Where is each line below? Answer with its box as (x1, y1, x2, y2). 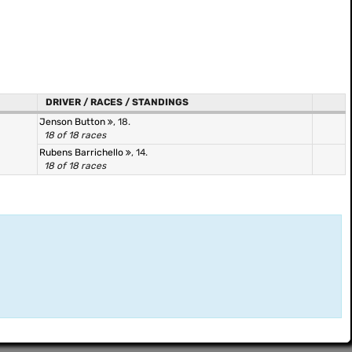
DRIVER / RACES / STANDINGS (46, 97, 189, 108)
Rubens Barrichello (39, 147, 126, 158)
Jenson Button (39, 116, 108, 127)
